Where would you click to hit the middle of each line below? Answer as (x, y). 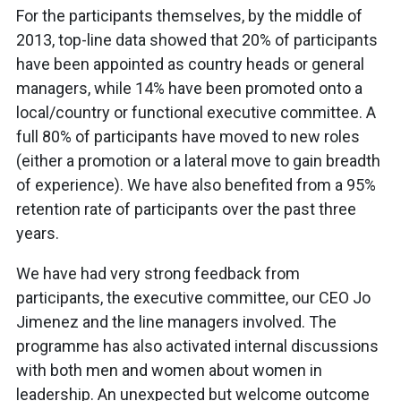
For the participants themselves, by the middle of (189, 16)
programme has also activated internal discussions (197, 346)
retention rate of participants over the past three (186, 209)
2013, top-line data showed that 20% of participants (197, 40)
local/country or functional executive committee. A (196, 113)
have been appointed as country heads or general (190, 64)
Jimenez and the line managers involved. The (176, 322)
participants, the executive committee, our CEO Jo (193, 298)
